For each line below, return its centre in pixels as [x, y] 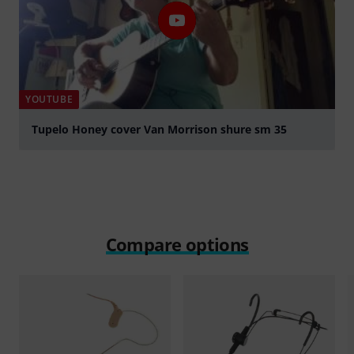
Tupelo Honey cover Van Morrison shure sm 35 [159, 130]
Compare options [177, 245]
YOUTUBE [49, 100]
